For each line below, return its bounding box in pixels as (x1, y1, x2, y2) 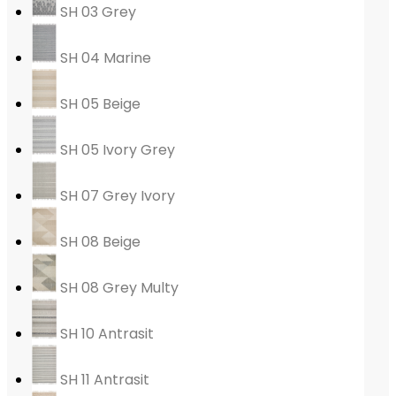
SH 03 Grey (56, 2, 136, 23)
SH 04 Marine (56, 48, 151, 69)
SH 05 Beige (56, 94, 141, 115)
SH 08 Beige (56, 232, 141, 253)
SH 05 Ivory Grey (56, 140, 175, 161)
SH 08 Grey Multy (56, 278, 179, 299)
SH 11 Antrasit (56, 369, 149, 391)
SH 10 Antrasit (56, 324, 154, 345)
